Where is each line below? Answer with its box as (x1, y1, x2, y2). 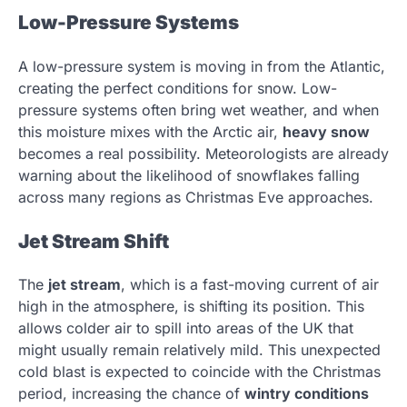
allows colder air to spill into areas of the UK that (18, 319, 353, 338)
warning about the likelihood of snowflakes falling (18, 165, 360, 184)
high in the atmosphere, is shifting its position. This (18, 297, 364, 316)
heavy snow (283, 122, 370, 141)
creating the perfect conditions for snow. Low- (18, 78, 337, 97)
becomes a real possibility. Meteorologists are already (18, 144, 389, 163)
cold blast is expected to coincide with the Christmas (18, 362, 381, 382)
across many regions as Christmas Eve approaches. (18, 187, 373, 206)
